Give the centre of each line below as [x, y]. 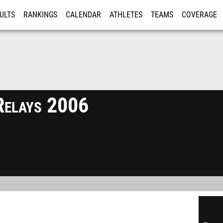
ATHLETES [126, 15]
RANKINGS [40, 15]
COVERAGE [199, 15]
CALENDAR [83, 15]
